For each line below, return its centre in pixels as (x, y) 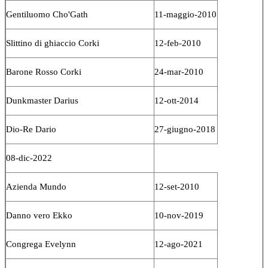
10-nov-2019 (179, 215)
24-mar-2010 (179, 71)
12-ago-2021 (179, 244)
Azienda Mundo (36, 186)
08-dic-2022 (29, 158)
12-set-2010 (177, 186)
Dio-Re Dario (31, 129)
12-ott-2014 (176, 100)
